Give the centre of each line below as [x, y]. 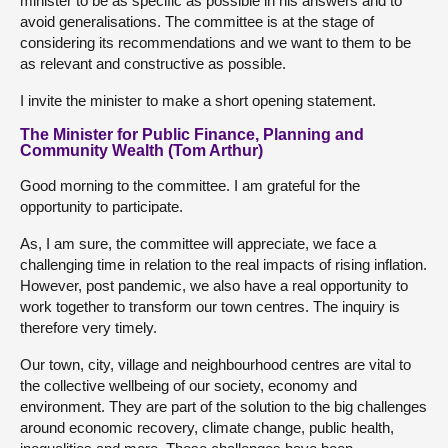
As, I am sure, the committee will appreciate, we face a [198, 243]
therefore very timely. [88, 327]
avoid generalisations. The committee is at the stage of [197, 21]
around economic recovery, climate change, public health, [207, 427]
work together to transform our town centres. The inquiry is [210, 306]
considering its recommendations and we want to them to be [215, 42]
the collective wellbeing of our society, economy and [188, 385]
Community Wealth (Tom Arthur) [141, 150]
